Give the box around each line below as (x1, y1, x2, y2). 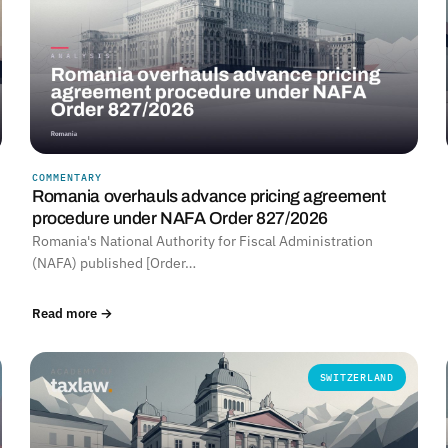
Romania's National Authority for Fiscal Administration (32, 231, 373, 250)
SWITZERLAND (319, 370, 394, 384)
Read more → (32, 303, 113, 322)
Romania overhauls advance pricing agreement (32, 186, 386, 206)
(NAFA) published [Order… (32, 253, 196, 272)
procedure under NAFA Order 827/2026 (32, 208, 328, 228)
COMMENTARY (32, 170, 102, 184)
